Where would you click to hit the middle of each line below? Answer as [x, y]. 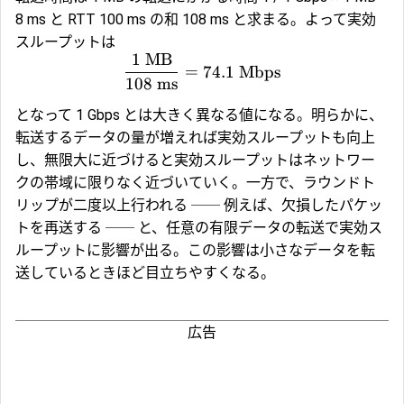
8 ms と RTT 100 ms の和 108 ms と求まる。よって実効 [196, 20]
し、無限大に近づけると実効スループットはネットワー [195, 160]
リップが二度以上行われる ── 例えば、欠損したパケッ [199, 205]
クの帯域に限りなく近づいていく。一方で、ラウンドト [195, 182]
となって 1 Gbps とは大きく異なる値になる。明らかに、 [199, 115]
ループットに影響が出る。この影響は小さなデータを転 [195, 250]
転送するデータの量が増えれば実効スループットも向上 [195, 137]
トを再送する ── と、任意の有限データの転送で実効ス [199, 227]
